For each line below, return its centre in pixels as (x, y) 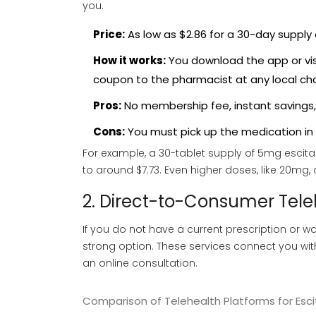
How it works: (129, 61)
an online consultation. (140, 263)
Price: (109, 35)
